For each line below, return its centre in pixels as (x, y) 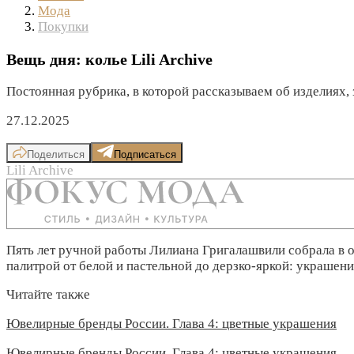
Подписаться (145, 154)
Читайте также (48, 295)
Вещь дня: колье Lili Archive (109, 59)
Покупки (63, 26)
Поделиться (56, 154)
